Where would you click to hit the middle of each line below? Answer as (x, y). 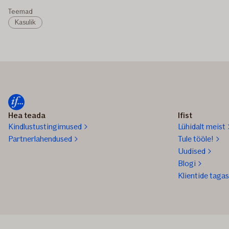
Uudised (192, 151)
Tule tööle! (196, 139)
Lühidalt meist (202, 127)
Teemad (20, 12)
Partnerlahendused (40, 139)
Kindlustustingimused (45, 127)
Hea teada (27, 116)
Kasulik (25, 22)
